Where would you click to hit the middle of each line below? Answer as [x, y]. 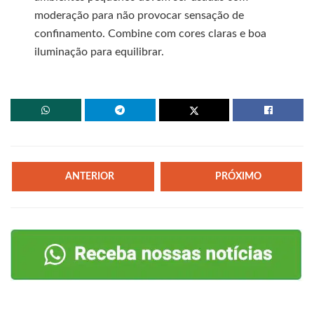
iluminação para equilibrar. [100, 52]
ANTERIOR [90, 176]
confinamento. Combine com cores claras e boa [151, 33]
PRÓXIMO [238, 177]
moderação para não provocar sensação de [139, 15]
